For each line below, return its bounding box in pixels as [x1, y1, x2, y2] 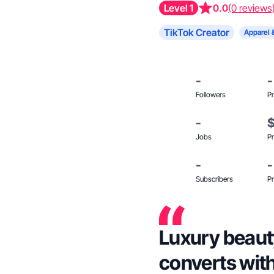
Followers [196, 90, 226, 99]
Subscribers [196, 174, 233, 183]
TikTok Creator [164, 26, 229, 39]
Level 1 [164, 2, 193, 14]
